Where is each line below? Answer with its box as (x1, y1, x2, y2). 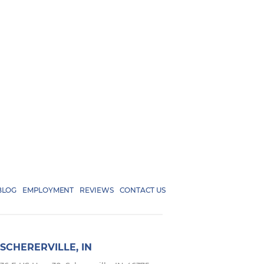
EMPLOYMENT (22, 186, 74, 194)
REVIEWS (80, 186, 114, 194)
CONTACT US (119, 186, 166, 194)
